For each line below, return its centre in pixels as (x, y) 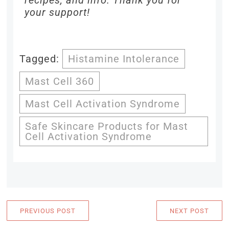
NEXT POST (189, 211)
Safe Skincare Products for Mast (107, 127)
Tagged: (41, 59)
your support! (58, 13)
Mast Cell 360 (60, 82)
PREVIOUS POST (48, 211)
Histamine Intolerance (124, 59)
